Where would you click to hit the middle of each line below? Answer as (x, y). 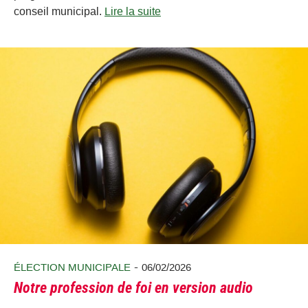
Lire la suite (133, 12)
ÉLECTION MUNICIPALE (72, 267)
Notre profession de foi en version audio (133, 288)
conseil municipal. (59, 12)
